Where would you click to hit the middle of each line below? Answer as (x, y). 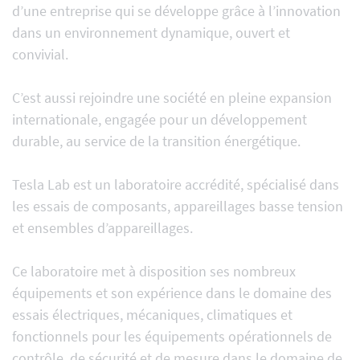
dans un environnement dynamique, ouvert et (151, 33)
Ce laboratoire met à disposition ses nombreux (154, 271)
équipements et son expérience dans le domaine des (172, 293)
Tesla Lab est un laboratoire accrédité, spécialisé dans (176, 184)
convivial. (40, 54)
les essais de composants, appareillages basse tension (178, 206)
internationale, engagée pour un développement (160, 119)
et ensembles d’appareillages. (102, 228)
